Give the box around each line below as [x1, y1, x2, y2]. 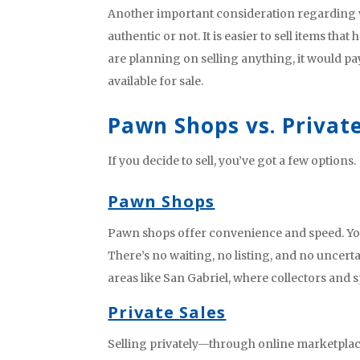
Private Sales [108, 301, 227, 323]
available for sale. [108, 74, 204, 89]
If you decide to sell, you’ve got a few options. [108, 153, 357, 169]
